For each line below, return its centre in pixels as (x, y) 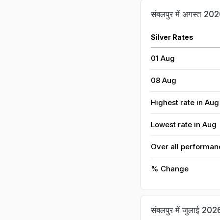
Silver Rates (172, 37)
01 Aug (163, 58)
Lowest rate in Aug (184, 124)
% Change (170, 169)
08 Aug (164, 80)
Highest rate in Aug (185, 102)
